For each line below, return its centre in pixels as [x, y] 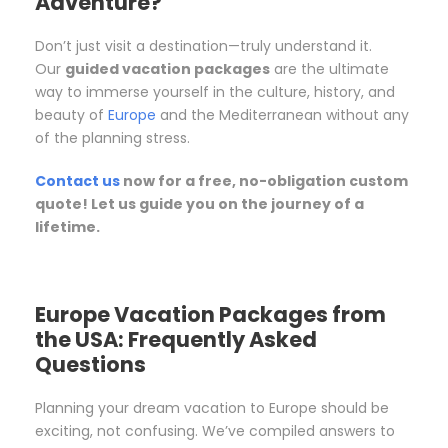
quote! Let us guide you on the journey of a [199, 204]
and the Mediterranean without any [282, 115]
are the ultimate [329, 69]
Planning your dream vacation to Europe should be [212, 408]
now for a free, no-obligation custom [264, 181]
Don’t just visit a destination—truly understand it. [203, 46]
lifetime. [67, 227]
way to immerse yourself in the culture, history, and [215, 92]
